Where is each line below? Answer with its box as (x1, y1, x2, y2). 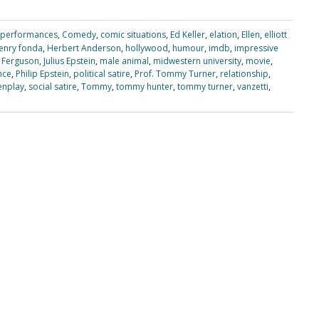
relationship (220, 68, 268, 80)
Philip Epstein (16, 68, 69, 80)
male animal (100, 55, 149, 67)
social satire (28, 80, 77, 93)
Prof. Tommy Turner (135, 68, 216, 80)
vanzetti (237, 80, 268, 93)
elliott (263, 28, 287, 41)
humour (172, 42, 204, 54)
